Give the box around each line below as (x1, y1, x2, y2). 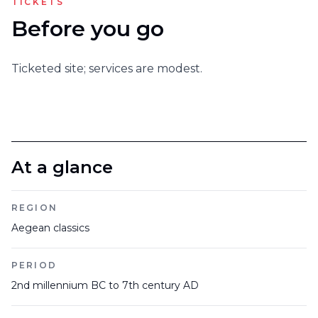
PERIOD (11, 260, 57, 270)
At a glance (11, 157, 113, 177)
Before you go (11, 16, 164, 42)
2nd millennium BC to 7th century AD (11, 279, 199, 292)
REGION (11, 202, 57, 213)
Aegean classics (11, 221, 89, 234)
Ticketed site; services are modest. (11, 62, 202, 75)
